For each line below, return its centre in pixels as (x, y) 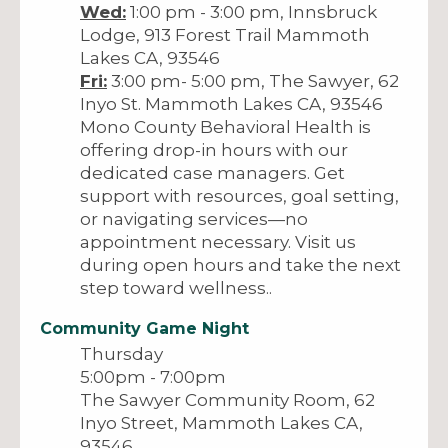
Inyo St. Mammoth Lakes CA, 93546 (231, 103)
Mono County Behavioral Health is (225, 126)
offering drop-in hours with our (214, 149)
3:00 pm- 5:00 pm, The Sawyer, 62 (253, 80)
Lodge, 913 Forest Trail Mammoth (225, 34)
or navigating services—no (194, 218)
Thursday (121, 353)
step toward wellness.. (176, 287)
